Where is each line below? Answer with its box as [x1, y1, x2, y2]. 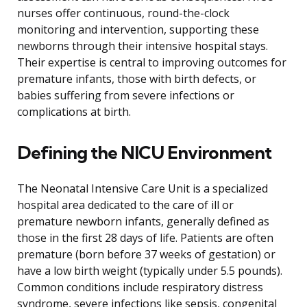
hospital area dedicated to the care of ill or [17, 197, 234, 213]
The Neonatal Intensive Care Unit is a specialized [17, 181, 268, 197]
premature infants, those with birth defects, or [17, 71, 256, 87]
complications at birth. [17, 104, 131, 120]
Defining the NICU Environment [17, 141, 271, 164]
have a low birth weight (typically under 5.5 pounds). [17, 263, 282, 279]
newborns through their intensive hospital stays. [17, 38, 268, 54]
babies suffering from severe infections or [17, 88, 234, 103]
